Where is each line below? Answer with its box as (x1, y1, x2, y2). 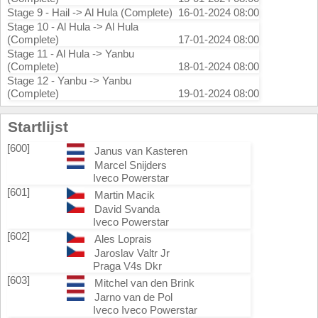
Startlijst (8, 119, 68, 135)
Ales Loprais (94, 233, 152, 245)
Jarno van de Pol (94, 291, 172, 303)
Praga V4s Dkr (93, 260, 162, 272)
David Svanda (94, 203, 160, 215)
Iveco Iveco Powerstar (93, 304, 197, 316)
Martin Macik (94, 189, 155, 201)
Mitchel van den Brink (94, 277, 194, 289)
